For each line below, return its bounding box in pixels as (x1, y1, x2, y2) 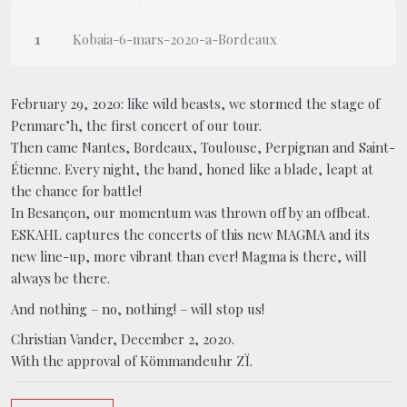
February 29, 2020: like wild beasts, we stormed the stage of (11, 94, 380, 113)
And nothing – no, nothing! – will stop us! (11, 299, 264, 318)
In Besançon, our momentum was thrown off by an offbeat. (11, 203, 370, 222)
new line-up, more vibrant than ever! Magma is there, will (11, 246, 367, 265)
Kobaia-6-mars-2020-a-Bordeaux (73, 29, 277, 48)
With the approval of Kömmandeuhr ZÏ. (11, 352, 253, 371)
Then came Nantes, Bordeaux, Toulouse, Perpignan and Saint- (11, 137, 395, 156)
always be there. (11, 268, 110, 287)
